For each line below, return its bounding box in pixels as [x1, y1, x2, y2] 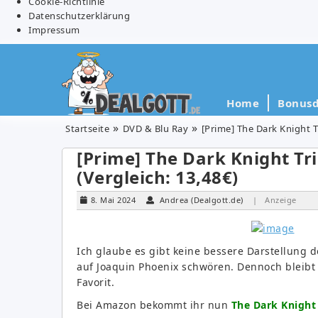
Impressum [28, 23, 80, 36]
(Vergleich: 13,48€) [77, 165, 238, 189]
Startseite [65, 121, 109, 135]
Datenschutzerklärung [28, 9, 130, 22]
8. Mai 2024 [90, 194, 136, 205]
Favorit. [77, 275, 114, 289]
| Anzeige [253, 194, 297, 205]
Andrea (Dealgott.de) [159, 194, 243, 205]
